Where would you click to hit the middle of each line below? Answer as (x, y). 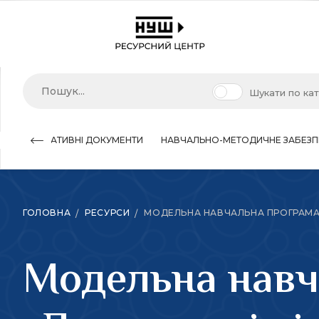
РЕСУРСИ (108, 213)
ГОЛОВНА (47, 213)
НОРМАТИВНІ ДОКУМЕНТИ (83, 140)
